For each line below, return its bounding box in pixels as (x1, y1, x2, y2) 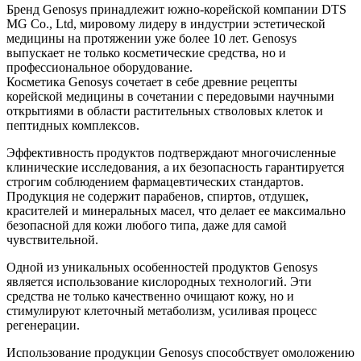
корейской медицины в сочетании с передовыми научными (6, 89, 334, 103)
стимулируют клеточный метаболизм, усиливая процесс (6, 303, 317, 317)
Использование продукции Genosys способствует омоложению (6, 345, 355, 359)
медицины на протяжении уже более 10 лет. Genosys (6, 31, 297, 45)
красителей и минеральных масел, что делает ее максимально (6, 203, 346, 218)
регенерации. (6, 317, 80, 332)
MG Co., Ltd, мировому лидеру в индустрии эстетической (6, 16, 326, 31)
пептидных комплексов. (6, 118, 139, 132)
